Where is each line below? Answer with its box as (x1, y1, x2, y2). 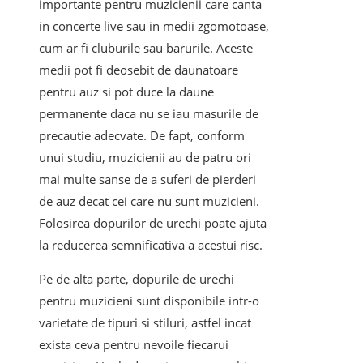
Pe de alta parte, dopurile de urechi (39, 271, 234, 288)
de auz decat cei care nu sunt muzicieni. (39, 193, 259, 210)
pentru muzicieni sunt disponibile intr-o (39, 293, 259, 310)
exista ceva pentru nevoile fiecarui (39, 336, 228, 353)
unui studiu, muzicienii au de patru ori (39, 149, 251, 166)
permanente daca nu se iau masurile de (39, 105, 258, 122)
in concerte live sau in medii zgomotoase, (39, 18, 269, 35)
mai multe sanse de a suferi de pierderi (39, 171, 256, 188)
